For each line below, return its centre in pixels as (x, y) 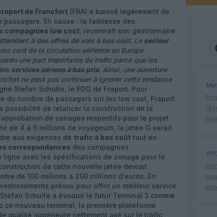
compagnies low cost (42, 31)
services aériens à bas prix (55, 70)
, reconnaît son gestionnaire (127, 31)
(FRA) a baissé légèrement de (119, 11)
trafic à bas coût (102, 137)
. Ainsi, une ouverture (133, 70)
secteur (156, 40)
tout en (144, 137)
